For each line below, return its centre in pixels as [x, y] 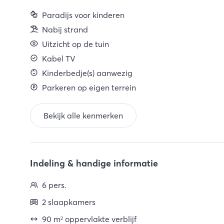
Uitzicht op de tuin [75, 44]
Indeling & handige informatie [94, 163]
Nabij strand [65, 29]
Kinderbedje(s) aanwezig [87, 73]
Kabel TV [59, 58]
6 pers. [54, 185]
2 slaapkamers [69, 202]
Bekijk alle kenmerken [83, 115]
